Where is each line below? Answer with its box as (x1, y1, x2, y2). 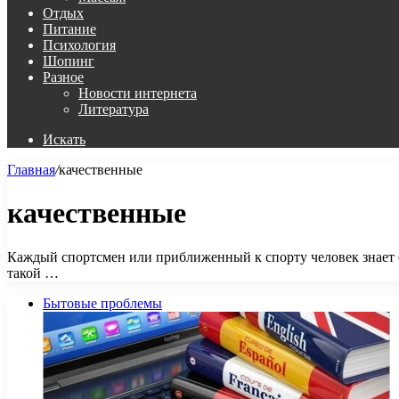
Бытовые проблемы (43, 295, 162, 311)
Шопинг (43, 53, 94, 69)
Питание (43, 21, 96, 37)
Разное (43, 69, 84, 85)
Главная (7, 162, 55, 177)
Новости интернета (78, 85, 197, 101)
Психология (43, 37, 116, 53)
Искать (43, 132, 85, 147)
